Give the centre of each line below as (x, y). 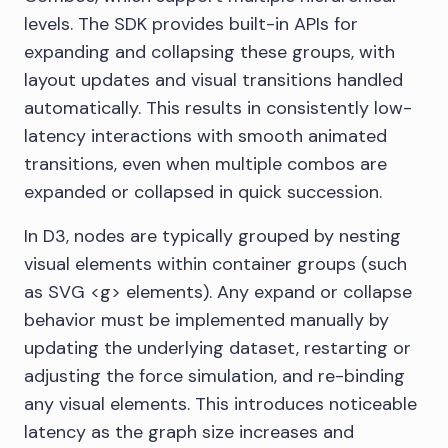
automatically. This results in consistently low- (218, 107)
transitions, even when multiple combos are (205, 163)
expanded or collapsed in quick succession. (203, 191)
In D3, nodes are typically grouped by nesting (212, 235)
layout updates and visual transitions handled (213, 79)
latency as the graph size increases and (189, 431)
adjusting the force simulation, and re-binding (214, 375)
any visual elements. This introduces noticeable (220, 403)
